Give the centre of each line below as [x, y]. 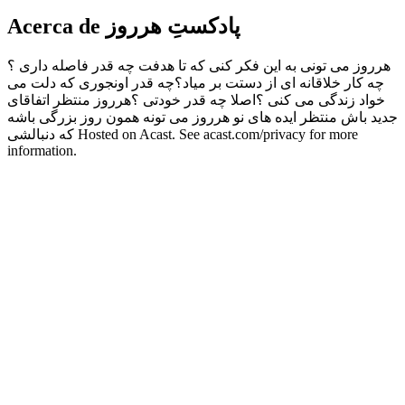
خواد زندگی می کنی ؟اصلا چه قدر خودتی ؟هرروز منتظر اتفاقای [196, 99]
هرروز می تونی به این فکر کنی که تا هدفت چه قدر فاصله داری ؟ [199, 65]
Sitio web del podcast [68, 166]
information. [42, 150]
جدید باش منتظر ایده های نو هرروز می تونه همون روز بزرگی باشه [202, 117]
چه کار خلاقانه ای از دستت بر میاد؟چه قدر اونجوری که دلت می [196, 82]
